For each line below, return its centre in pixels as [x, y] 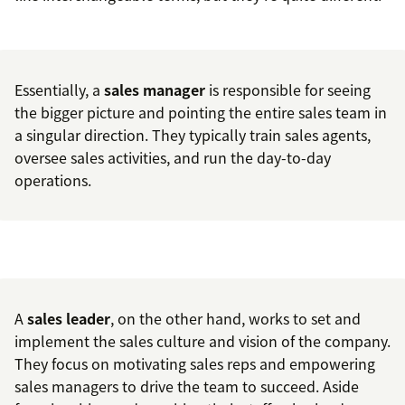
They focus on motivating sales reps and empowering [195, 364]
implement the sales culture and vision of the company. [202, 341]
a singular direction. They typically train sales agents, [193, 135]
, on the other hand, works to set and [235, 319]
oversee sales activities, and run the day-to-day [173, 158]
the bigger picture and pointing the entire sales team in [201, 113]
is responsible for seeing [288, 90]
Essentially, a [59, 90]
